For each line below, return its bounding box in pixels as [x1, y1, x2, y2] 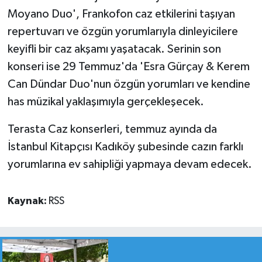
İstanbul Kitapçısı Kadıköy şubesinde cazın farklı [7, 141, 243, 153]
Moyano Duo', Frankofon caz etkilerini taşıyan [7, 8, 235, 20]
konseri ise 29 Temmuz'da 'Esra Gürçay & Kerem [7, 61, 250, 73]
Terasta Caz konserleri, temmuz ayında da [7, 123, 217, 136]
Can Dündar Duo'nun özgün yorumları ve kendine [7, 78, 250, 91]
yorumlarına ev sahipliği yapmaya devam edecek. [7, 158, 252, 171]
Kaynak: [7, 196, 49, 207]
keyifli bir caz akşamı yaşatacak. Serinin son [7, 43, 221, 56]
